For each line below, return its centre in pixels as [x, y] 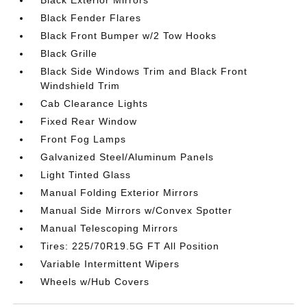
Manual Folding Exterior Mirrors [120, 193]
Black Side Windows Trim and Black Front [144, 71]
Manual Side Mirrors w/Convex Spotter [137, 210]
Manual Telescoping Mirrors [110, 228]
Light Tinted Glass [86, 175]
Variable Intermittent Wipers [110, 264]
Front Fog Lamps [84, 139]
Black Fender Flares [91, 18]
